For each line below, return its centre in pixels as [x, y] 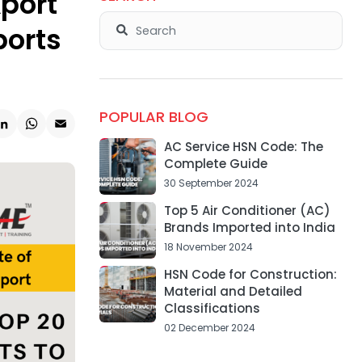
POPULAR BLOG [154, 117]
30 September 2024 [211, 183]
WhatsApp [65, 131]
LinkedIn [27, 131]
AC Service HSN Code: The [243, 147]
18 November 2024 [208, 247]
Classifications [212, 308]
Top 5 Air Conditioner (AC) [247, 210]
